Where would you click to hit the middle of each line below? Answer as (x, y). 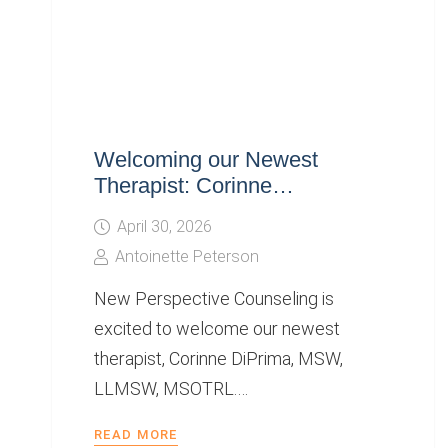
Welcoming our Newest (206, 159)
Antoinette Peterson (186, 256)
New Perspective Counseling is (214, 299)
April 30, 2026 (164, 226)
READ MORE (136, 435)
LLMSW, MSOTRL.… (171, 389)
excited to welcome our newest (217, 329)
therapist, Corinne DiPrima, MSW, (219, 359)
